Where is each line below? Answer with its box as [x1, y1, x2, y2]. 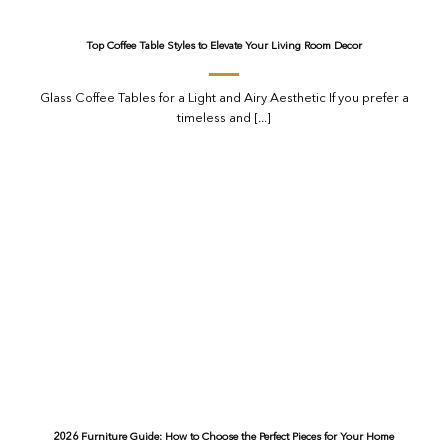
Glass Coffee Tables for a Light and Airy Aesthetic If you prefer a [39, 91, 409, 105]
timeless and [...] [177, 111, 271, 125]
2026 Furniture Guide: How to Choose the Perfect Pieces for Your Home [54, 432, 394, 444]
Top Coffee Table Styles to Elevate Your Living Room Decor [86, 41, 362, 53]
